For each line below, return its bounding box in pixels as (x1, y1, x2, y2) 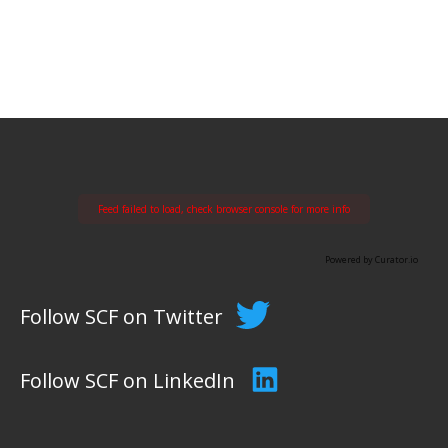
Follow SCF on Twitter (20, 303, 223, 330)
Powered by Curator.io (325, 253, 418, 266)
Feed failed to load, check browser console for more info (98, 202, 350, 216)
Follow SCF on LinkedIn (20, 367, 235, 394)
